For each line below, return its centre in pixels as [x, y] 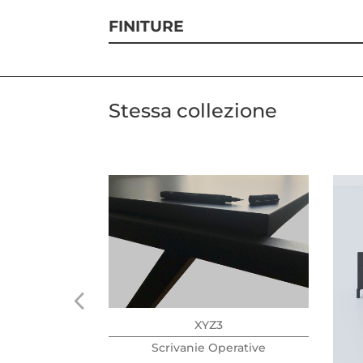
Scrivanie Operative [209, 348]
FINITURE [147, 27]
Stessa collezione [193, 111]
